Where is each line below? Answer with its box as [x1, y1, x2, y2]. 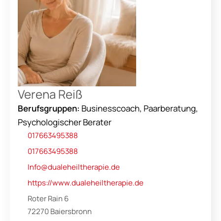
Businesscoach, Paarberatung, [80, 103, 198, 114]
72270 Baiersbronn [28, 206, 92, 217]
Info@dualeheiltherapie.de [28, 162, 120, 172]
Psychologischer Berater [18, 116, 111, 128]
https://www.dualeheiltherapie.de [28, 178, 144, 188]
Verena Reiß [18, 86, 82, 102]
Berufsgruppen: [18, 103, 80, 114]
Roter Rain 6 [28, 193, 69, 204]
